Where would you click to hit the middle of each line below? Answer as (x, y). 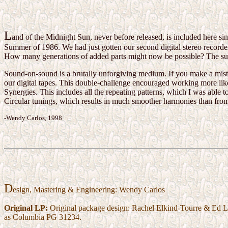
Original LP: (27, 208)
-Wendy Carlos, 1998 (34, 118)
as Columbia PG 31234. (43, 217)
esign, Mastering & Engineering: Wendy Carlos (89, 190)
